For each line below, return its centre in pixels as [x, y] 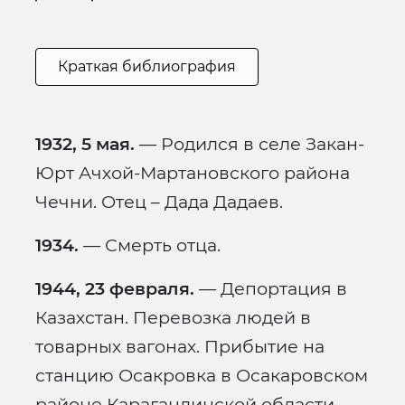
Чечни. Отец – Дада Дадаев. [159, 202]
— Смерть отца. [150, 245]
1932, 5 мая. [85, 144]
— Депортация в [271, 289]
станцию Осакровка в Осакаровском [202, 376]
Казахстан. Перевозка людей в [173, 318]
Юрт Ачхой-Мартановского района [193, 173]
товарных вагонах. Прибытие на [180, 347]
